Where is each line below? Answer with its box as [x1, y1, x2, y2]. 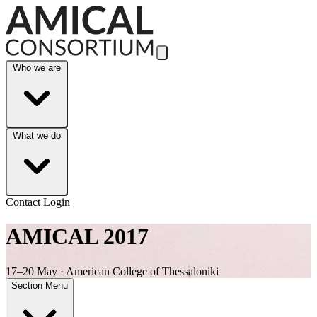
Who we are [13, 62, 61, 73]
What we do [13, 130, 61, 141]
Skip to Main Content [5, 5, 101, 17]
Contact [6, 196, 40, 208]
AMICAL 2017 [6, 224, 149, 250]
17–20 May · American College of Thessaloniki [6, 265, 219, 277]
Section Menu [11, 279, 68, 291]
